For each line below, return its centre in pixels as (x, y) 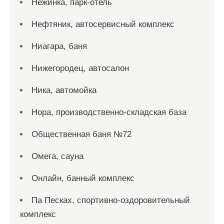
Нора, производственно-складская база (109, 112)
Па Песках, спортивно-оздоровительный (111, 200)
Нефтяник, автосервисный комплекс (103, 24)
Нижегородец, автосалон (80, 68)
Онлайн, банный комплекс (83, 178)
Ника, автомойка (64, 90)
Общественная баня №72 (81, 134)
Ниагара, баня (59, 46)
